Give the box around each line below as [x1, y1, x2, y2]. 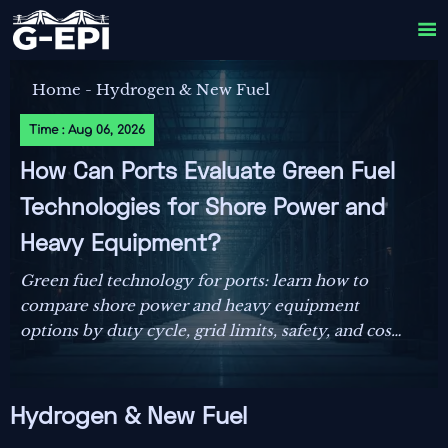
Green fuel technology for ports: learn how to [20, 271, 369, 291]
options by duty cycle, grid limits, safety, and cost [20, 321, 398, 341]
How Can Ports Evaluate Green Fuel [20, 163, 396, 185]
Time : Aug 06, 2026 [29, 123, 146, 138]
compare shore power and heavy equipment [20, 296, 360, 316]
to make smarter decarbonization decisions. [20, 346, 353, 366]
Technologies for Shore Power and [20, 199, 386, 221]
